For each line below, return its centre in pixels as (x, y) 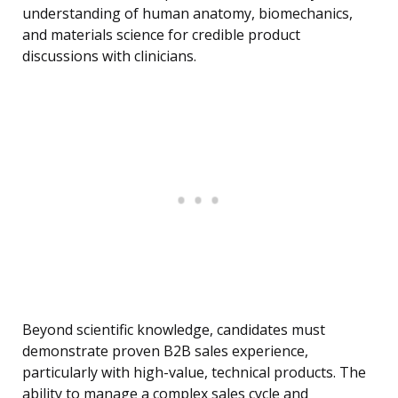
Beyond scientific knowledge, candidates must (174, 330)
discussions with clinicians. (109, 56)
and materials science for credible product (161, 35)
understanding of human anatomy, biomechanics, (187, 14)
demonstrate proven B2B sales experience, (165, 351)
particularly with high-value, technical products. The (194, 373)
